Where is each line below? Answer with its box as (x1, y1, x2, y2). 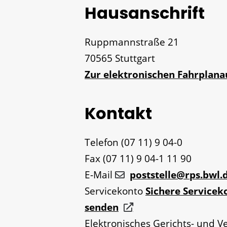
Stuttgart (115, 52, 155, 65)
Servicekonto (85, 184, 143, 198)
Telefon (85, 136, 119, 149)
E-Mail (85, 168, 112, 182)
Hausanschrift (85, 2, 205, 25)
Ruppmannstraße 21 (85, 35, 179, 49)
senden (85, 201, 119, 214)
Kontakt (85, 102, 152, 125)
